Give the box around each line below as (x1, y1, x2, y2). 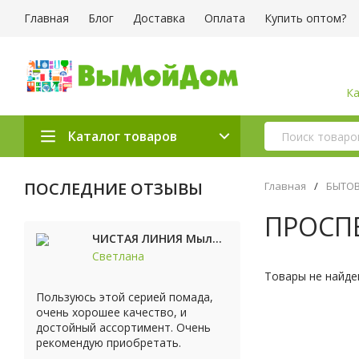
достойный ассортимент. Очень (36, 320, 211, 335)
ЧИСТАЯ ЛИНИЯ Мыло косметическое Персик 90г (212, 231, 222, 247)
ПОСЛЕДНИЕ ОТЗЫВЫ (24, 178, 203, 200)
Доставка (133, 10, 185, 26)
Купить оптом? (264, 10, 346, 26)
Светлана (92, 248, 144, 264)
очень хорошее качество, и (36, 305, 187, 320)
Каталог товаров (68, 127, 177, 145)
